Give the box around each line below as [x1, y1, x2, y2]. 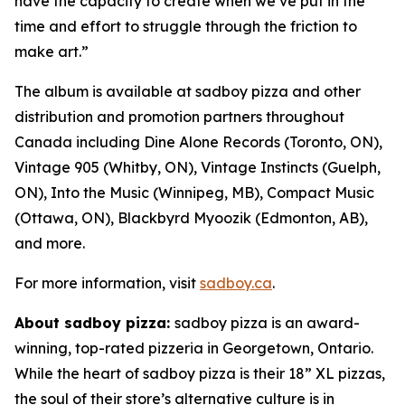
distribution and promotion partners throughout [14, 108, 344, 126]
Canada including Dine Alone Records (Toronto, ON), [14, 133, 382, 151]
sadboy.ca [200, 274, 272, 292]
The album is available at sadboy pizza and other [14, 82, 361, 100]
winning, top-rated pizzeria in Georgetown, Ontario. [14, 339, 373, 357]
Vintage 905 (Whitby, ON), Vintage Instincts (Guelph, [14, 158, 381, 176]
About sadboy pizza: [14, 314, 174, 332]
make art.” [14, 42, 92, 61]
